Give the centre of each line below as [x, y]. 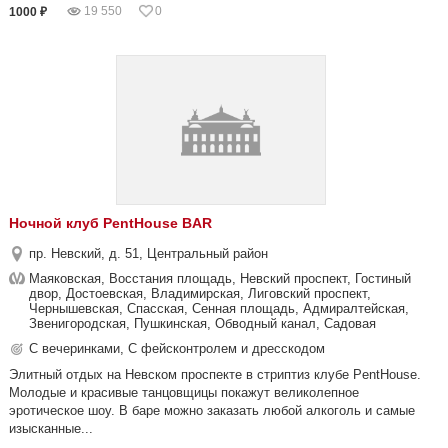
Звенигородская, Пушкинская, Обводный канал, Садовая [202, 323]
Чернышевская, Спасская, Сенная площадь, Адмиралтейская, [219, 308]
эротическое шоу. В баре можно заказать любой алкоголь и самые [212, 410]
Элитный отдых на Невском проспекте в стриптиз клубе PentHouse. [215, 374]
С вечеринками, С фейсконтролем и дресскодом [177, 348]
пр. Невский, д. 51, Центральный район [148, 253]
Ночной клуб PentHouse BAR [110, 223]
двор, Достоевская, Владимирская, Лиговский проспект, [200, 293]
